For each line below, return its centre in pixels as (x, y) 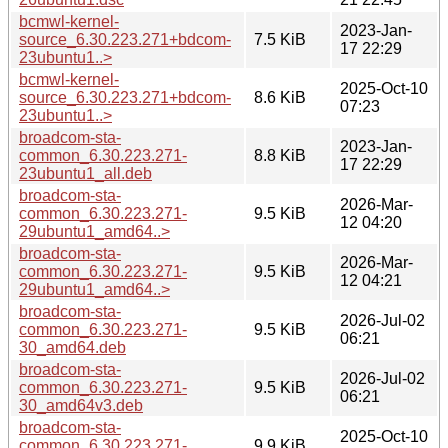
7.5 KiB (280, 39)
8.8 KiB (280, 155)
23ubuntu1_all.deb (85, 173)
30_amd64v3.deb (81, 405)
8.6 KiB (280, 97)
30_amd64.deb (72, 347)
